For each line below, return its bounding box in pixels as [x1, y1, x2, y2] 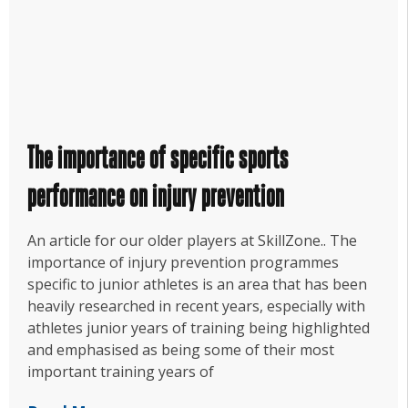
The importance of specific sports [27, 142, 289, 175]
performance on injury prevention [27, 180, 284, 213]
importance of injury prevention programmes [27, 252, 339, 273]
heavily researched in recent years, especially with [27, 296, 365, 317]
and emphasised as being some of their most [27, 340, 334, 361]
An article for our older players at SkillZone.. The [27, 230, 357, 251]
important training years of [27, 362, 214, 382]
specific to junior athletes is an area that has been [27, 274, 367, 295]
